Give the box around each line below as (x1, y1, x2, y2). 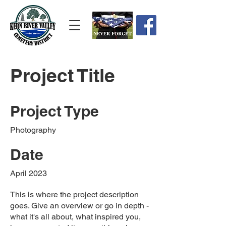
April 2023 (10, 168, 47, 178)
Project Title (10, 64, 115, 86)
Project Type (10, 102, 99, 120)
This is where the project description (10, 190, 139, 199)
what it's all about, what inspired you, (10, 212, 141, 221)
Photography (10, 125, 56, 135)
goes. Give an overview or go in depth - (10, 201, 149, 210)
